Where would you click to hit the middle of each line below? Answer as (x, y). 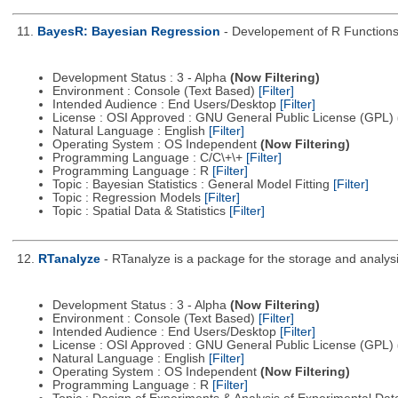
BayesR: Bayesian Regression (128, 32)
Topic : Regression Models (128, 198)
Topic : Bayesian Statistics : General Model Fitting (192, 185)
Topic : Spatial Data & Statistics (140, 211)
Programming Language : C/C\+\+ (149, 158)
